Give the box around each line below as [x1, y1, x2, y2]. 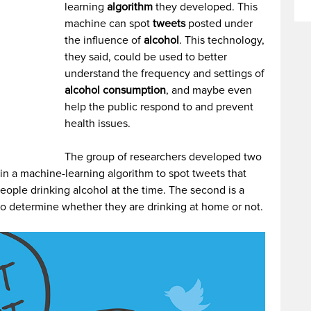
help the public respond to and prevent [65, 100, 254, 114]
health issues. [65, 117, 131, 131]
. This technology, [179, 33, 265, 47]
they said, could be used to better [65, 50, 228, 64]
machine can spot [65, 17, 153, 31]
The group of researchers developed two [65, 150, 262, 164]
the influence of [65, 33, 142, 47]
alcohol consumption [65, 83, 167, 97]
